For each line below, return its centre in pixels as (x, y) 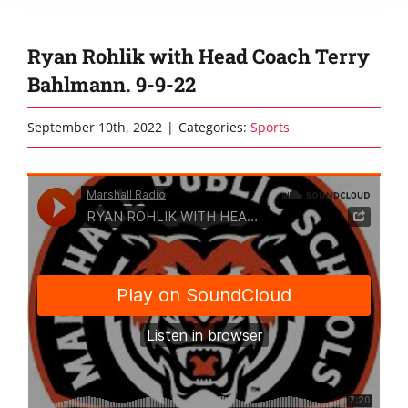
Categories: (214, 127)
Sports (270, 127)
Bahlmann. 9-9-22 (112, 84)
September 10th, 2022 (95, 127)
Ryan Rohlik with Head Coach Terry (199, 56)
